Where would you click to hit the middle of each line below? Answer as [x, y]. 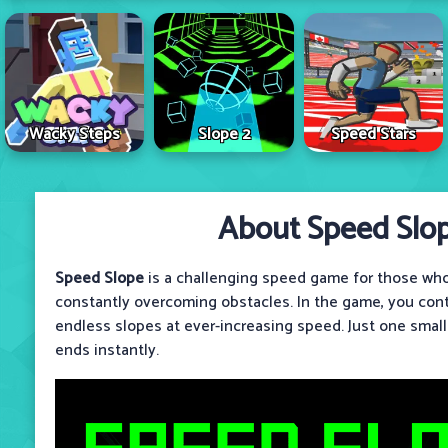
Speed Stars [373, 134]
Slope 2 [224, 134]
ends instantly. [107, 350]
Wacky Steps [75, 134]
